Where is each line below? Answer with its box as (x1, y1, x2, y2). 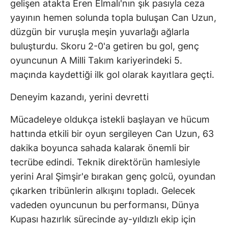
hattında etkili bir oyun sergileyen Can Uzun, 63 (10, 128, 214, 139)
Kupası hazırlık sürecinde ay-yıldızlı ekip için (10, 213, 196, 224)
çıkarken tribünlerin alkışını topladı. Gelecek (10, 185, 195, 196)
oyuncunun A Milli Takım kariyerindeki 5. (10, 54, 182, 66)
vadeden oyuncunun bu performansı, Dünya (10, 199, 199, 210)
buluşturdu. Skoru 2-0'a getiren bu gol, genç (10, 40, 199, 51)
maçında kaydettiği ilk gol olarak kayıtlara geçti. (10, 69, 214, 80)
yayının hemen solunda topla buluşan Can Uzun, (10, 12, 216, 23)
